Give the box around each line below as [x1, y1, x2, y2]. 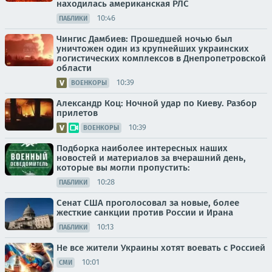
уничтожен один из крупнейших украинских [56, 42, 249, 54]
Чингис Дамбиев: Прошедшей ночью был [56, 33, 233, 44]
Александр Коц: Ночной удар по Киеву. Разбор [56, 97, 257, 109]
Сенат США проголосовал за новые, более [56, 197, 239, 208]
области [56, 62, 92, 73]
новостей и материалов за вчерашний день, [56, 152, 246, 163]
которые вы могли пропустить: [56, 161, 190, 173]
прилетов [56, 107, 98, 118]
